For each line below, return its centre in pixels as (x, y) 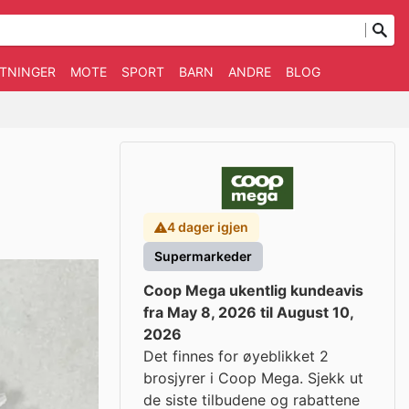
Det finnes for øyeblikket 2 (236, 356)
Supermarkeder (203, 256)
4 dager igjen (207, 227)
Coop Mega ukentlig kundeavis (253, 290)
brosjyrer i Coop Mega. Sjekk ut (253, 378)
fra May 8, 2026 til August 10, (248, 312)
